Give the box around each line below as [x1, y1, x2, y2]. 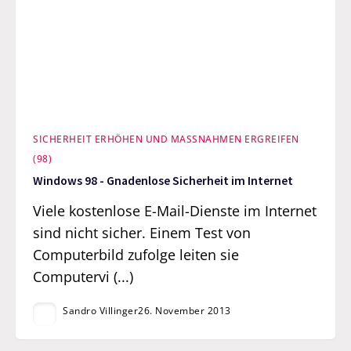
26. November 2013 [138, 304, 231, 318]
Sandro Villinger [63, 304, 139, 318]
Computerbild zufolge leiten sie [33, 245, 240, 265]
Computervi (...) [33, 267, 134, 287]
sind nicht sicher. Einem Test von [33, 223, 251, 243]
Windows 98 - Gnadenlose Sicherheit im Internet [33, 173, 294, 189]
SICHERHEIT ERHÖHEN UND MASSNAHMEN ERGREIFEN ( [33, 132, 299, 147]
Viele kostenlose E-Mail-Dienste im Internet [33, 201, 317, 221]
